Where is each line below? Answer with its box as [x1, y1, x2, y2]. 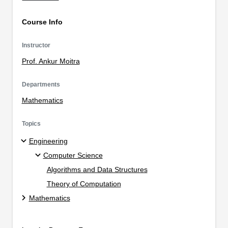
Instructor [21, 41, 50, 49]
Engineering [28, 137, 68, 146]
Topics [21, 120, 41, 127]
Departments [21, 80, 60, 88]
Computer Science [43, 151, 103, 160]
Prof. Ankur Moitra [21, 56, 80, 65]
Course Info [21, 18, 63, 26]
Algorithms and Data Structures [46, 165, 148, 174]
